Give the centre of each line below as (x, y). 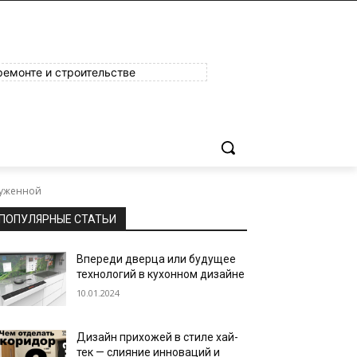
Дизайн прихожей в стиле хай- (158, 337)
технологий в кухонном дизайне (161, 274)
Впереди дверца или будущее (157, 259)
